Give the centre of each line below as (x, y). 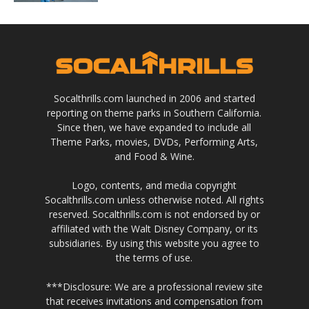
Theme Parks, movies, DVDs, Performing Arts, (154, 141)
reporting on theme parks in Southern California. (154, 112)
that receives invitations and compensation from (154, 301)
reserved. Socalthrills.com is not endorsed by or (154, 214)
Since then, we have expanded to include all (154, 127)
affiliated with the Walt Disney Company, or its (154, 228)
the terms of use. (154, 257)
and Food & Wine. (154, 156)
